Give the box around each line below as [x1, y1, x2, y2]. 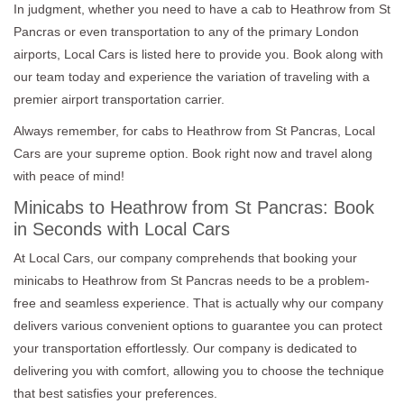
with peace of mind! [14, 168, 124, 183]
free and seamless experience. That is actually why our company [14, 295, 383, 310]
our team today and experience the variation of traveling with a [14, 69, 370, 84]
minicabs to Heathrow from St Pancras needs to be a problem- [14, 272, 370, 288]
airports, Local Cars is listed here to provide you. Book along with [14, 46, 383, 61]
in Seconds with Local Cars [14, 218, 230, 239]
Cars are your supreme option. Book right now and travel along [14, 145, 372, 161]
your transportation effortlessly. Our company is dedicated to [14, 340, 357, 355]
